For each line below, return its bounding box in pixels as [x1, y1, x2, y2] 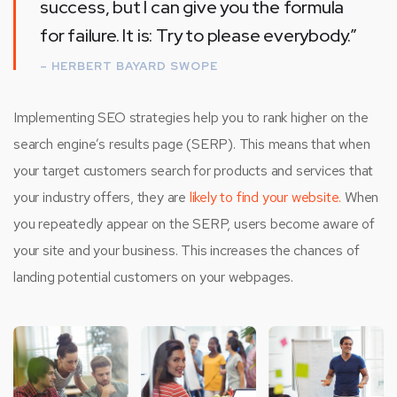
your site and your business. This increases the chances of [13, 241, 360, 261]
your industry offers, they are [13, 188, 190, 207]
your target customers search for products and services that [13, 161, 374, 181]
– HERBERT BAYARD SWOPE [40, 58, 218, 74]
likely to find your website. [189, 188, 342, 207]
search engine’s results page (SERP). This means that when [13, 135, 370, 154]
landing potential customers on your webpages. [13, 268, 293, 287]
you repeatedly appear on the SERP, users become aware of [13, 214, 375, 234]
